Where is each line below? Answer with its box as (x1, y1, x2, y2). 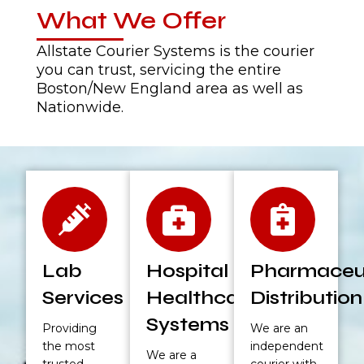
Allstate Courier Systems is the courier (36, 41, 314, 60)
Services (42, 285, 124, 310)
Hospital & (146, 258, 248, 283)
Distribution (249, 285, 362, 310)
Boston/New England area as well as (36, 79, 303, 97)
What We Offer (36, 5, 226, 35)
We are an (249, 320, 308, 336)
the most (42, 338, 96, 353)
